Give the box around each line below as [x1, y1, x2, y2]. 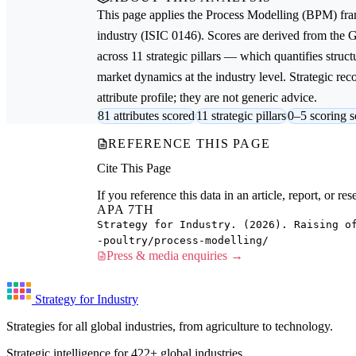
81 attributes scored [98, 108, 195, 122]
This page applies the [97, 7, 206, 21]
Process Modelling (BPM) [206, 7, 337, 21]
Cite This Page [97, 161, 171, 175]
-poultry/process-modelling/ [97, 234, 269, 246]
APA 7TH [97, 202, 154, 216]
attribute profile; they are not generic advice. [97, 90, 317, 104]
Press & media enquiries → [106, 248, 243, 262]
